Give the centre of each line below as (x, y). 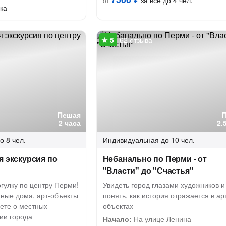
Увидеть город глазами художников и (164, 185)
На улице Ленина (161, 219)
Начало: (117, 219)
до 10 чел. (178, 140)
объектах (118, 206)
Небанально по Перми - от (155, 159)
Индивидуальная (131, 140)
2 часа (69, 123)
